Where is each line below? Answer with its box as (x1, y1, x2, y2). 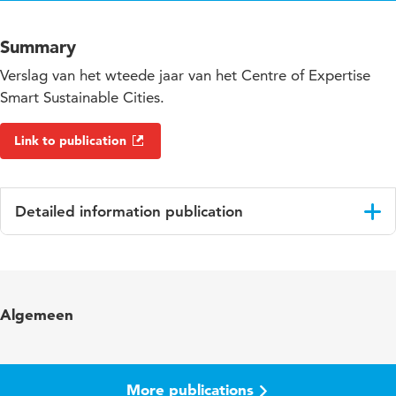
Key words (22, 288, 88, 306)
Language (22, 247, 83, 264)
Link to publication (14, 133, 126, 149)
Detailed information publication (15, 202, 243, 221)
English (145, 247, 187, 264)
